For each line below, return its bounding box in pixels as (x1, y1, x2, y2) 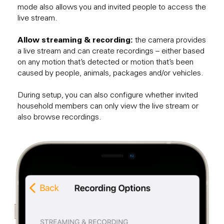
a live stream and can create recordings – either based (17, 45, 204, 56)
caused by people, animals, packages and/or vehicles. (17, 67, 203, 78)
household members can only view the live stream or (17, 100, 198, 111)
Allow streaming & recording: (17, 34, 133, 45)
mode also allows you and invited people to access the (17, 1, 206, 12)
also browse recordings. (17, 111, 101, 122)
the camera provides (133, 34, 206, 45)
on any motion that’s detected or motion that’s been (17, 56, 193, 67)
